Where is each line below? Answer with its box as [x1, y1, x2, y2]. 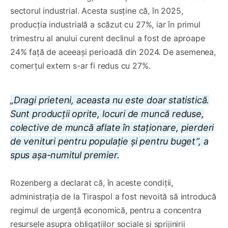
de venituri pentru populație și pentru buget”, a [10, 136, 209, 147]
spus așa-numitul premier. [10, 150, 120, 161]
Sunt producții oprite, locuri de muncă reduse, [10, 108, 204, 120]
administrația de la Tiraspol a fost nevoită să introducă [10, 191, 216, 202]
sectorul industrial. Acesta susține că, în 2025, [10, 6, 183, 16]
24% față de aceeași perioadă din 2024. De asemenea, [10, 47, 216, 58]
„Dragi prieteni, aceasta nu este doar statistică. [10, 95, 210, 106]
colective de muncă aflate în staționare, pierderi [10, 122, 214, 133]
